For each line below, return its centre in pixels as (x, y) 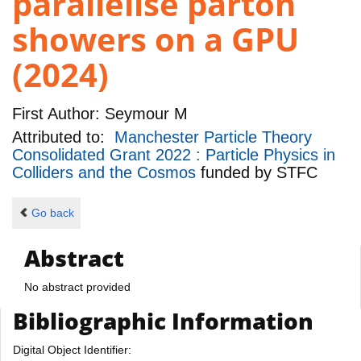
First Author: (56, 113)
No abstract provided (77, 286)
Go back (52, 213)
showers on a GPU (156, 39)
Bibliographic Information (163, 320)
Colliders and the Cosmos (106, 173)
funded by (239, 173)
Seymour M (144, 113)
